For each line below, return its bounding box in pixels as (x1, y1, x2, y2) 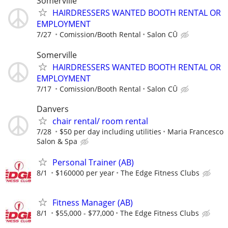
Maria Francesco (167, 126, 223, 136)
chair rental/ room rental (52, 115, 148, 127)
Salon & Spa (37, 136, 77, 146)
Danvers (37, 103, 69, 115)
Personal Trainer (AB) (52, 156, 134, 168)
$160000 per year (55, 167, 115, 178)
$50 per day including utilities (60, 126, 161, 136)
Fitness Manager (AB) (52, 197, 133, 209)
